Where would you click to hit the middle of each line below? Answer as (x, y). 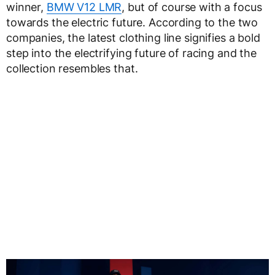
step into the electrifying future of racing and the (131, 53)
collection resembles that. (72, 68)
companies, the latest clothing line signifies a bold (133, 37)
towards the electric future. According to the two (132, 22)
